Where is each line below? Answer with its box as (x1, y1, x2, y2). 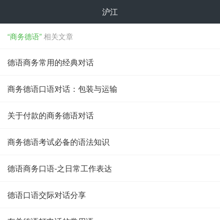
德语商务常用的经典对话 (7, 56, 94, 68)
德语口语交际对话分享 (7, 189, 86, 200)
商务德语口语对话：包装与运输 (7, 83, 117, 94)
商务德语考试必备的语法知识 (7, 136, 110, 147)
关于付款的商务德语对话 (7, 110, 94, 121)
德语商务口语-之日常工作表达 (7, 163, 112, 174)
